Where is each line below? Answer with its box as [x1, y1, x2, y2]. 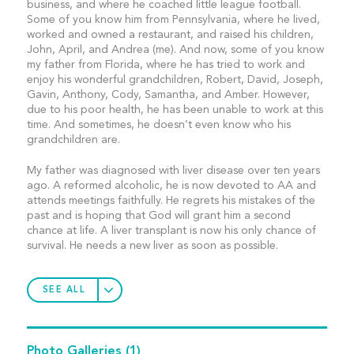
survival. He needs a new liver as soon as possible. [26, 240, 278, 251]
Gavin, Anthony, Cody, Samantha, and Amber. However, [26, 89, 310, 100]
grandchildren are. [26, 134, 120, 145]
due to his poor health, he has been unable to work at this [26, 104, 323, 115]
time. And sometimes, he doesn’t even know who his [26, 119, 291, 130]
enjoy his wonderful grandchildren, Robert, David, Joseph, [26, 74, 323, 85]
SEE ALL [42, 285, 86, 295]
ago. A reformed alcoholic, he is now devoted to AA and [26, 180, 316, 191]
